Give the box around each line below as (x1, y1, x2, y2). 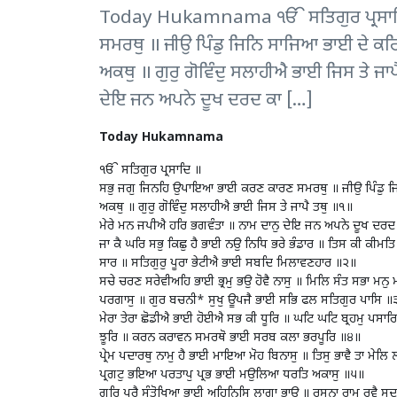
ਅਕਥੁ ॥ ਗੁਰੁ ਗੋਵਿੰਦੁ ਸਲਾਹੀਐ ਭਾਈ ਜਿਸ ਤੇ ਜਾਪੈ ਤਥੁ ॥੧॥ (99, 199, 353, 217)
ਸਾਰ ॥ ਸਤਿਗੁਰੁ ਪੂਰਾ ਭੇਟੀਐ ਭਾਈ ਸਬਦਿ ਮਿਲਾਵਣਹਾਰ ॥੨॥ (99, 255, 356, 273)
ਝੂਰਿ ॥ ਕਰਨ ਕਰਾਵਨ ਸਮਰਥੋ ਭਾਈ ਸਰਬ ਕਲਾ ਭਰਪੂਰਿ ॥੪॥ (99, 330, 361, 347)
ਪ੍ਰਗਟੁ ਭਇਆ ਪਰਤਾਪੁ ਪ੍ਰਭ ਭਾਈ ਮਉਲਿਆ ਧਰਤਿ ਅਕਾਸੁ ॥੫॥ (99, 367, 364, 385)
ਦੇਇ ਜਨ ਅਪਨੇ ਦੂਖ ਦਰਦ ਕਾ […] (99, 89, 313, 113)
